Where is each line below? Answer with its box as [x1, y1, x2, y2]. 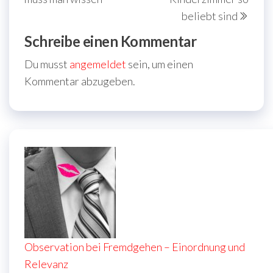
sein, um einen [126, 57, 193, 71]
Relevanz [24, 257, 68, 271]
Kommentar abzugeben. [24, 74, 135, 88]
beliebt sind [182, 9, 238, 23]
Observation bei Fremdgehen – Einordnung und [24, 239, 245, 253]
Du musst [24, 57, 69, 71]
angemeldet [69, 57, 126, 71]
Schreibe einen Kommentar [24, 32, 197, 50]
